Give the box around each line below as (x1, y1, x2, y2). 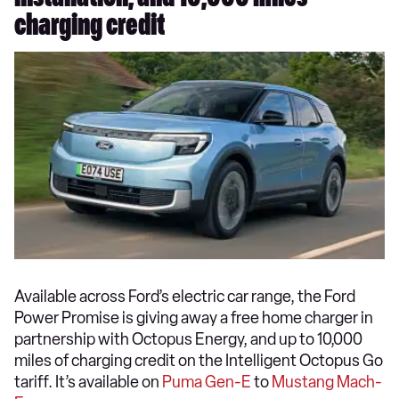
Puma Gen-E (162, 371, 251, 392)
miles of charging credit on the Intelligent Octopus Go (14, 350, 383, 370)
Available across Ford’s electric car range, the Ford (14, 286, 355, 306)
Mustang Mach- (272, 371, 382, 392)
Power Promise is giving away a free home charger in (14, 307, 373, 328)
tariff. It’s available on (14, 371, 162, 392)
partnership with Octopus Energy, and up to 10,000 (14, 329, 362, 349)
